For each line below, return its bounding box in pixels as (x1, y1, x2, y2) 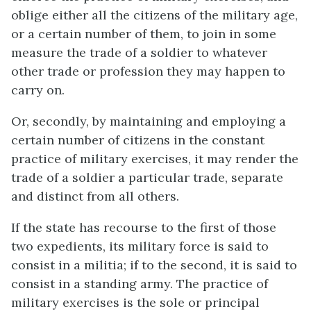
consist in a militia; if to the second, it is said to (11, 256, 297, 273)
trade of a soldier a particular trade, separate (11, 169, 283, 185)
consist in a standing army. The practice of (11, 275, 268, 292)
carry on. (11, 81, 65, 98)
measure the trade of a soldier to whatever (11, 44, 267, 60)
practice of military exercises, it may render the (11, 150, 299, 167)
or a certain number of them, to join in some (11, 25, 276, 42)
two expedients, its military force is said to (11, 237, 269, 254)
